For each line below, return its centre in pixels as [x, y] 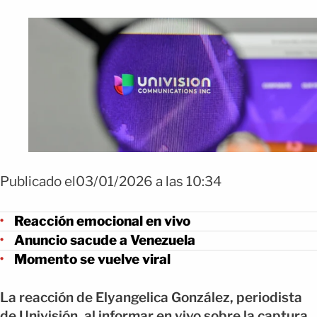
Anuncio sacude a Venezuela [105, 240]
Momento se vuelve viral [92, 259]
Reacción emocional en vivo [102, 221]
